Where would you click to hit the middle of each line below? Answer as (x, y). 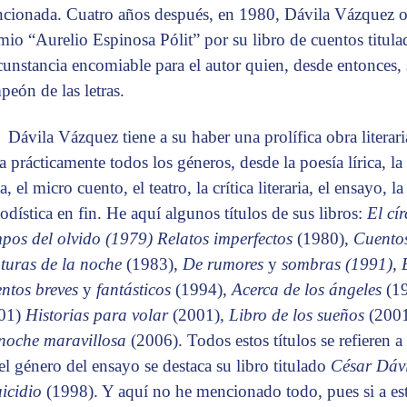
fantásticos (136, 290)
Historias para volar (99, 315)
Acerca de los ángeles (309, 290)
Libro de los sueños (299, 315)
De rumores (225, 264)
